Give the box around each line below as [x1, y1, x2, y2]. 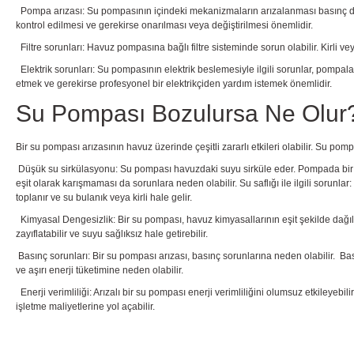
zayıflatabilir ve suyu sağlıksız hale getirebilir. [16, 228, 208, 239]
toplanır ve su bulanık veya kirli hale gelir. [16, 191, 192, 203]
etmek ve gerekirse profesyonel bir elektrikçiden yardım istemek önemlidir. [16, 77, 332, 89]
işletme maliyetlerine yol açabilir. [16, 300, 155, 312]
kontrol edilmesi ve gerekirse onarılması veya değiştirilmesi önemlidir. [16, 19, 313, 31]
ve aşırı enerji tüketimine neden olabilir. [16, 264, 183, 276]
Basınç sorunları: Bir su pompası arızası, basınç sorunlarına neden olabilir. [18, 250, 335, 262]
